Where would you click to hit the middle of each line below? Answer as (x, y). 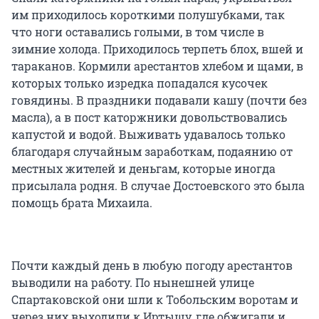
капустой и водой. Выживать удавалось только (148, 135)
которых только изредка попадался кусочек (140, 83)
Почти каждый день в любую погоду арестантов (152, 266)
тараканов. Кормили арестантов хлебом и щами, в (157, 66)
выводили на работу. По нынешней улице (133, 283)
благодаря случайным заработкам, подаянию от (152, 152)
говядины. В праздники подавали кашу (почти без (159, 100)
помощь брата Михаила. (82, 203)
